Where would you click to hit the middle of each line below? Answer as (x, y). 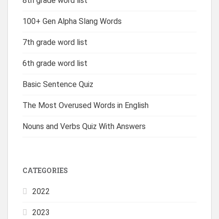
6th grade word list (55, 63)
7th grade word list (55, 42)
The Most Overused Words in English (86, 105)
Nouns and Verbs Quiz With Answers (84, 126)
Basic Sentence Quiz (58, 84)
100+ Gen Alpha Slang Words (72, 21)
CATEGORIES (45, 170)
